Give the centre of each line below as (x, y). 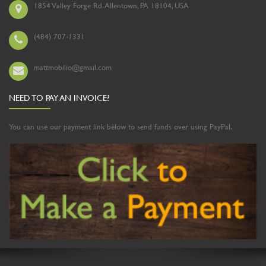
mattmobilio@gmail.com (73, 67)
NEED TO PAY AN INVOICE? (59, 98)
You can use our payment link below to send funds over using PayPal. (121, 127)
